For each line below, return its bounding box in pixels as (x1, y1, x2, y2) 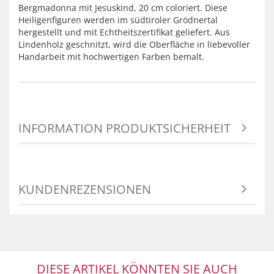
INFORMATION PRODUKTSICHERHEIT (18, 120, 231, 136)
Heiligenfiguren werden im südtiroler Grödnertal (18, 14, 218, 26)
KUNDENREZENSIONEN (18, 181, 151, 198)
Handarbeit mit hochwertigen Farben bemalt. (18, 51, 204, 62)
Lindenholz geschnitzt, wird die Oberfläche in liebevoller (18, 39, 250, 50)
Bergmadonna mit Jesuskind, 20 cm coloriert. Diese (18, 2, 228, 13)
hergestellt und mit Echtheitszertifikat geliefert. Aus (18, 26, 230, 38)
